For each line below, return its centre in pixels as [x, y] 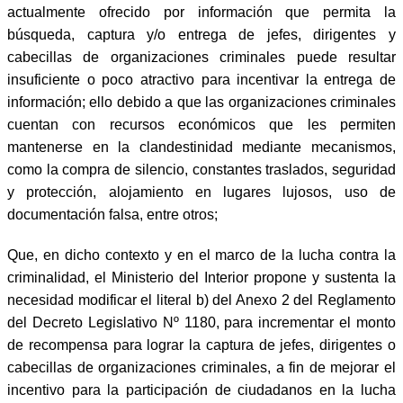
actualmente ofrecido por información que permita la [201, 12]
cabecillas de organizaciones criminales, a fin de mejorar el [201, 367]
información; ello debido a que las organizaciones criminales [201, 102]
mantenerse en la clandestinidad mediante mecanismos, [201, 147]
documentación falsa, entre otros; [112, 214]
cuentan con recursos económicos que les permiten [201, 124]
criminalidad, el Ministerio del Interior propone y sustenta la [201, 277]
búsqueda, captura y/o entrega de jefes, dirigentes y [201, 34]
